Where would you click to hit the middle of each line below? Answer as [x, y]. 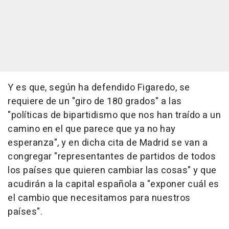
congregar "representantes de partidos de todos [112, 157]
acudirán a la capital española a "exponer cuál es [113, 185]
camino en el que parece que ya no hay [92, 129]
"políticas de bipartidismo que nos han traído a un [114, 116]
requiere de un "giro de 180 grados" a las [95, 102]
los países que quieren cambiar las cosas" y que [112, 171]
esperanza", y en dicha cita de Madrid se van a [108, 143]
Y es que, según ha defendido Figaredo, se [99, 88]
